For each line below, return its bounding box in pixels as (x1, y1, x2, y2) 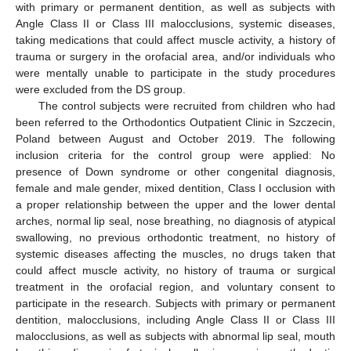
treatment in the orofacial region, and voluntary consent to (16, 280, 335, 294)
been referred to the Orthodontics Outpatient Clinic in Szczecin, (16, 116, 335, 129)
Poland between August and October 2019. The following (16, 132, 335, 146)
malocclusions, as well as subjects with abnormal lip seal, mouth (16, 330, 335, 343)
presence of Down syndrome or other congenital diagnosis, (16, 165, 335, 179)
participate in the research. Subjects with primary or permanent (16, 297, 335, 310)
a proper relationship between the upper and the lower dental (16, 198, 335, 212)
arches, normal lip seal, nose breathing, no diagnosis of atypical (16, 215, 335, 228)
